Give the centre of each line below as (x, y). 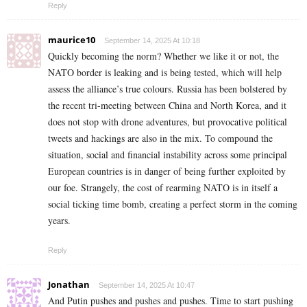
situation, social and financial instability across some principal (168, 155)
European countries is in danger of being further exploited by (167, 171)
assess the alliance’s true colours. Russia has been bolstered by (168, 89)
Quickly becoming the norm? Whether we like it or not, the (163, 56)
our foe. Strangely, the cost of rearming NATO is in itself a (163, 188)
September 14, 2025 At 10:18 (152, 41)
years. (59, 221)
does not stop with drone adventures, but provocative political (168, 122)
